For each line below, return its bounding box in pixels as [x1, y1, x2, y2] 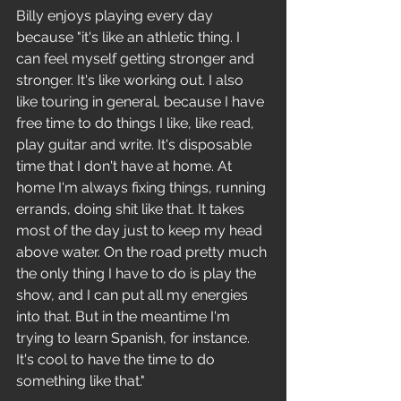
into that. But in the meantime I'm [16, 308, 234, 325]
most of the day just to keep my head [16, 222, 266, 239]
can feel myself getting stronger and [16, 50, 258, 67]
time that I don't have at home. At [16, 158, 235, 175]
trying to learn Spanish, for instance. [16, 329, 253, 346]
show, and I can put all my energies [16, 286, 252, 303]
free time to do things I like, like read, [16, 115, 258, 132]
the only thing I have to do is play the [16, 265, 260, 282]
